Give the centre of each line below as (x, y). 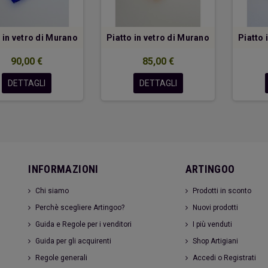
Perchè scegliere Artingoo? (80, 208)
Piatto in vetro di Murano (158, 38)
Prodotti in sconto (222, 191)
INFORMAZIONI (63, 169)
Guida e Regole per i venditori (84, 225)
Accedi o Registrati (224, 258)
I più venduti (212, 225)
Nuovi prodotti (215, 208)
